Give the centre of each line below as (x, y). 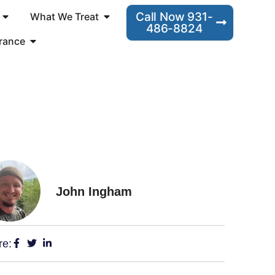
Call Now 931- (174, 17)
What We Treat (64, 16)
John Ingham (94, 191)
